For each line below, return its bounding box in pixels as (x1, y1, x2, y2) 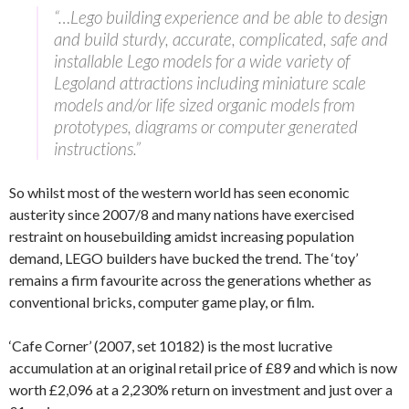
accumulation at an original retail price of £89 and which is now (9, 359, 397, 376)
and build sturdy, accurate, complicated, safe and (54, 28, 388, 49)
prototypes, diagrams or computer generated (54, 116, 358, 137)
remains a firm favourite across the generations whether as (9, 271, 372, 288)
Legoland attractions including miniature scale (54, 72, 366, 93)
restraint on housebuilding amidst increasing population (9, 227, 354, 245)
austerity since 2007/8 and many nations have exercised (9, 205, 354, 223)
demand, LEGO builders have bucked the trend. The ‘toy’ (9, 249, 358, 267)
